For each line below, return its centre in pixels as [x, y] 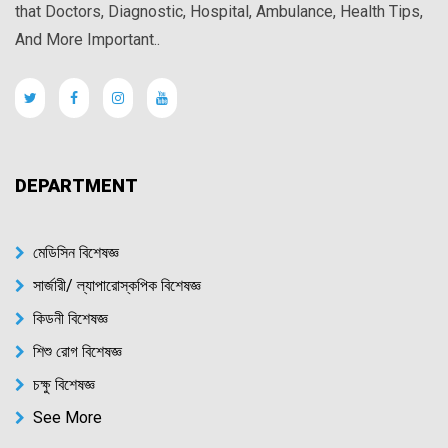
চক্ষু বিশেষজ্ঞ [64, 384]
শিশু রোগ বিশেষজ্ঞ [77, 351]
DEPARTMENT [76, 185]
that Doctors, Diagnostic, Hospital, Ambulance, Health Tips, [219, 11]
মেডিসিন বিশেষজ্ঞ [76, 252]
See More [67, 417]
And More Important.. [87, 39]
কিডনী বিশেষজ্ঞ [70, 318]
